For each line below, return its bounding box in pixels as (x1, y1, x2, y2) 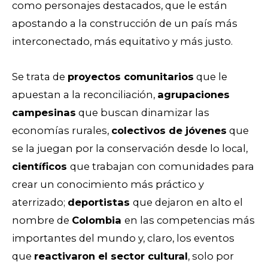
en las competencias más (124, 214, 255, 226)
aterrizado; (12, 196, 68, 208)
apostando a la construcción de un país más (12, 17, 237, 30)
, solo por (188, 249, 234, 262)
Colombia (72, 214, 124, 226)
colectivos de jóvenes (111, 124, 227, 136)
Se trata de (12, 70, 68, 83)
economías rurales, (12, 124, 111, 136)
